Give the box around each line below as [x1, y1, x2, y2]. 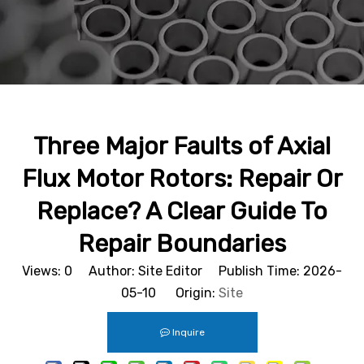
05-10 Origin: [121, 285, 219, 301]
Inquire [171, 327, 205, 338]
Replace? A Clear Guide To [37, 197, 327, 226]
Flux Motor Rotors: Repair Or [21, 164, 343, 193]
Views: [22, 263, 64, 279]
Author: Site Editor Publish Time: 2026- [72, 263, 342, 279]
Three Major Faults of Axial [33, 132, 331, 161]
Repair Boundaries [78, 229, 286, 258]
